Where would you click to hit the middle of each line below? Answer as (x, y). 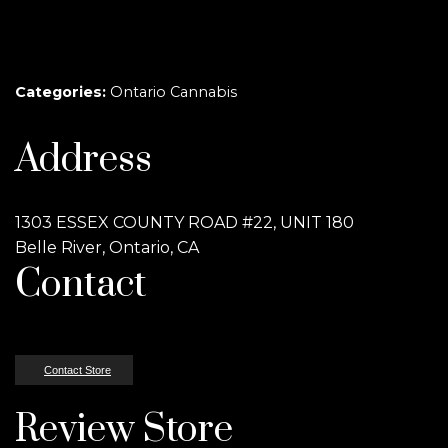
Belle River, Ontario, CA (107, 247)
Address (83, 160)
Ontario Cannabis (173, 92)
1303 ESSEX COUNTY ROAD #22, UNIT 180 (184, 222)
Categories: (62, 92)
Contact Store (77, 370)
